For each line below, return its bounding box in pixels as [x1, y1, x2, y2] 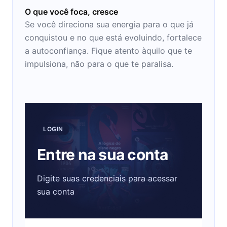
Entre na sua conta [37, 145, 168, 164]
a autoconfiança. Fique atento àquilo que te [25, 45, 192, 56]
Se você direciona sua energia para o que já [25, 19, 194, 29]
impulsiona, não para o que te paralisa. [25, 58, 173, 69]
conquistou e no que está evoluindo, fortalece [25, 32, 202, 43]
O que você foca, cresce [25, 6, 118, 17]
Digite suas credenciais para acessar [37, 173, 177, 183]
